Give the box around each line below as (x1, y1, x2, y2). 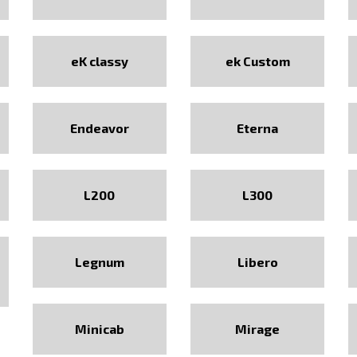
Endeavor (69, 120, 129, 135)
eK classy (70, 53, 128, 69)
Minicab (74, 321, 124, 336)
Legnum (74, 254, 124, 269)
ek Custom (225, 53, 290, 69)
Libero (237, 254, 278, 269)
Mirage (235, 321, 280, 336)
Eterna (237, 120, 279, 135)
